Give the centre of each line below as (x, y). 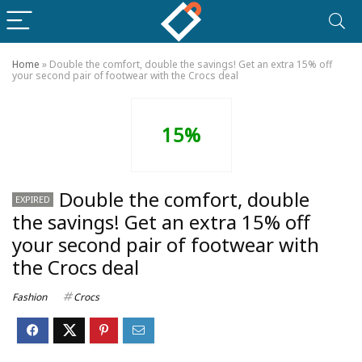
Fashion (29, 297)
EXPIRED (33, 199)
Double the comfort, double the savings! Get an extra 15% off (191, 64)
